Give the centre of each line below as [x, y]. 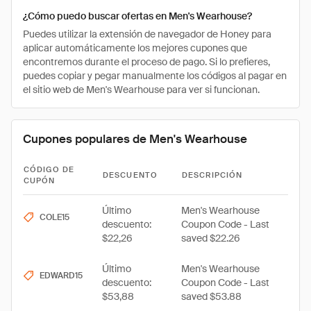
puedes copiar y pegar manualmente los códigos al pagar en [155, 76]
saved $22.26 [211, 238]
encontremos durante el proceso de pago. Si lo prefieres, [146, 62]
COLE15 [54, 217]
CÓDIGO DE [49, 169]
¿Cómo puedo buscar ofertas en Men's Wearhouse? [137, 16]
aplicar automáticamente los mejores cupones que [135, 48]
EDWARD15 [61, 276]
